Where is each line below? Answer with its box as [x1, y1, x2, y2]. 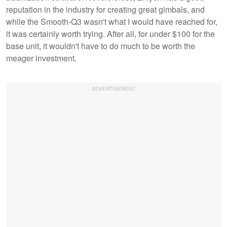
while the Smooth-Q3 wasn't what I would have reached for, [6, 15, 217, 27]
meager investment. [6, 52, 77, 64]
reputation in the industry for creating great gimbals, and [6, 3, 205, 15]
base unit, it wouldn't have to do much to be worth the [6, 40, 195, 52]
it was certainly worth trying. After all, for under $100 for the [6, 27, 215, 40]
